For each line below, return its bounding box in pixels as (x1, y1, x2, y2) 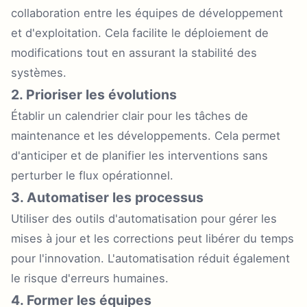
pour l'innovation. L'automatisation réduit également (11, 251, 290, 265)
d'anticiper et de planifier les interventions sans (11, 149, 268, 162)
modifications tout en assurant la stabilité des (11, 46, 257, 60)
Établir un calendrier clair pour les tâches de (11, 109, 248, 123)
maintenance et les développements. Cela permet (11, 129, 280, 143)
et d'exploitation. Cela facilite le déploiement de (11, 26, 269, 40)
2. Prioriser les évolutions (11, 86, 177, 103)
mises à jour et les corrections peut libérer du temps (11, 232, 294, 245)
